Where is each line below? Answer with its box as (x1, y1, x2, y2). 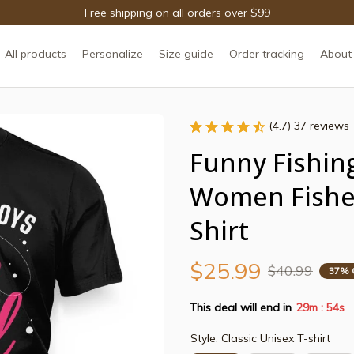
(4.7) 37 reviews (269, 119, 349, 133)
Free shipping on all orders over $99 (84, 5, 270, 20)
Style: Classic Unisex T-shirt (190, 331, 330, 345)
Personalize (81, 46, 143, 61)
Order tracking (228, 46, 304, 61)
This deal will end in (190, 299, 292, 314)
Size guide (158, 46, 213, 61)
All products (4, 46, 66, 61)
